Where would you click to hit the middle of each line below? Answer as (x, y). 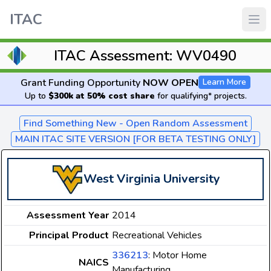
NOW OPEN (171, 83)
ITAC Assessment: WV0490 (145, 56)
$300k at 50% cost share (101, 96)
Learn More (224, 82)
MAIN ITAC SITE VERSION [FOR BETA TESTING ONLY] (135, 139)
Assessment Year (68, 215)
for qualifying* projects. (201, 96)
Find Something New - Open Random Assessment (135, 123)
